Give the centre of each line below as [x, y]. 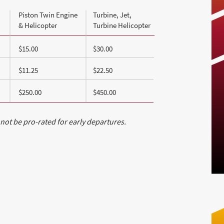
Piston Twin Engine [48, 15]
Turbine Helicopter [122, 25]
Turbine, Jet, [112, 15]
